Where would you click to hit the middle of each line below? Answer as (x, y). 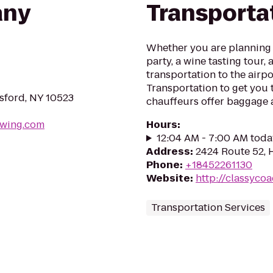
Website (168, 178)
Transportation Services (208, 207)
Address (168, 151)
